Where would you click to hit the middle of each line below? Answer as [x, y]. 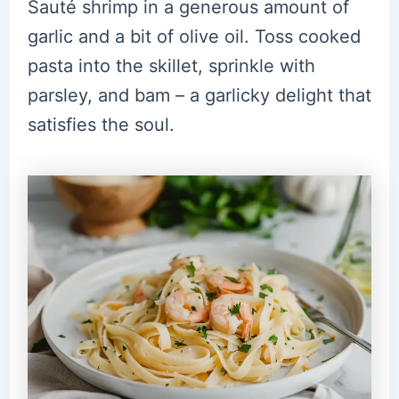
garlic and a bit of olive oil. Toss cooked [194, 37]
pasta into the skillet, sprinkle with [171, 66]
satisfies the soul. [101, 125]
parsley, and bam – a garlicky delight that [199, 96]
